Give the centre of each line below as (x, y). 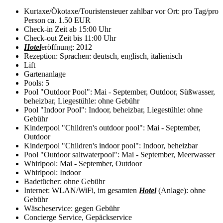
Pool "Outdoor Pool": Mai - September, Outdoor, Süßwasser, (119, 92)
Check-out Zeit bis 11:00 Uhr (70, 38)
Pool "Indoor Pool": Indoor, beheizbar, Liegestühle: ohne (113, 110)
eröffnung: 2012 (67, 47)
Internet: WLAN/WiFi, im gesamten (81, 191)
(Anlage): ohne (181, 191)
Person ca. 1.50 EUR (57, 20)
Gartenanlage (45, 74)
